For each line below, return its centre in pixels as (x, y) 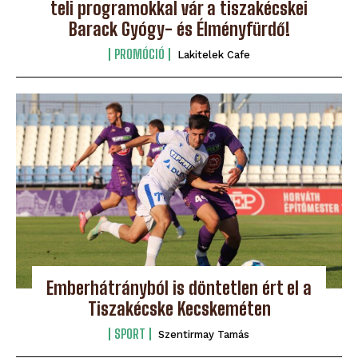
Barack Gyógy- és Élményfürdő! (179, 29)
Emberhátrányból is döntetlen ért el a (179, 288)
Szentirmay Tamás (204, 335)
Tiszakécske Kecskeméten (179, 309)
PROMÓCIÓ (139, 54)
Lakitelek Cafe (213, 54)
